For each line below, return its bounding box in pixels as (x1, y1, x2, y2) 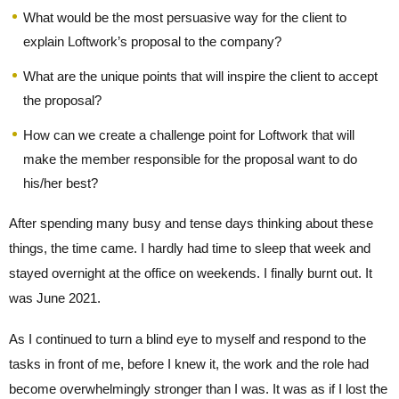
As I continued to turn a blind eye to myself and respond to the (9, 331, 366, 346)
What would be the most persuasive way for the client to (23, 10, 346, 25)
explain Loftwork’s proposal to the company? (23, 34, 281, 49)
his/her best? (23, 175, 98, 191)
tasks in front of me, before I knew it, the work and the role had (9, 356, 369, 371)
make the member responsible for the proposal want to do (23, 151, 357, 167)
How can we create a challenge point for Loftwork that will (23, 127, 354, 142)
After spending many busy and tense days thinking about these (9, 216, 373, 231)
